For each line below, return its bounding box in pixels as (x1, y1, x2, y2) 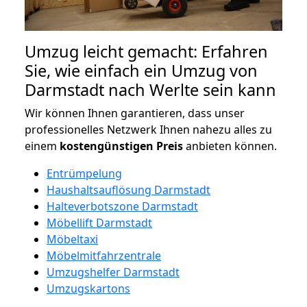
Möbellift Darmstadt (47, 214, 152, 230)
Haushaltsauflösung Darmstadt (47, 182, 210, 197)
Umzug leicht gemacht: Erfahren (25, 40, 268, 62)
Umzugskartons (47, 280, 130, 296)
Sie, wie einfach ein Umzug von (25, 59, 258, 82)
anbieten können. (183, 138, 277, 153)
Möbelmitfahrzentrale (47, 247, 161, 263)
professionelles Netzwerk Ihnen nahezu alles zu (25, 121, 272, 137)
